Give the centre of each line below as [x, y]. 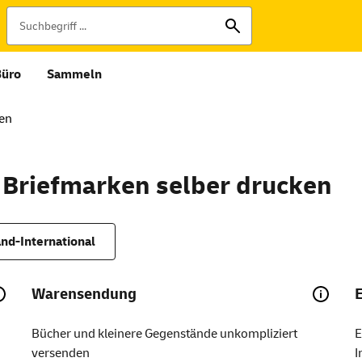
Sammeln [74, 74]
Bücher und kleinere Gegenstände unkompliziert [165, 334]
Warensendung [84, 294]
